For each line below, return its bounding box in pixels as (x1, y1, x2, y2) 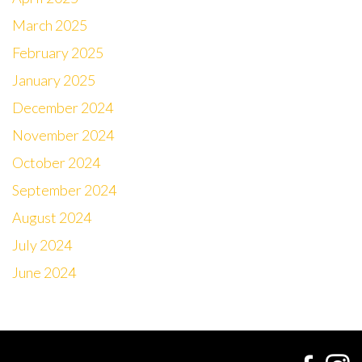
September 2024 (12, 181, 116, 199)
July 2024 (12, 236, 72, 254)
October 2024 (12, 154, 100, 171)
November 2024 (12, 126, 114, 144)
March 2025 (12, 16, 87, 34)
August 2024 (12, 208, 91, 226)
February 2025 (12, 44, 103, 61)
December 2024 (12, 99, 113, 116)
